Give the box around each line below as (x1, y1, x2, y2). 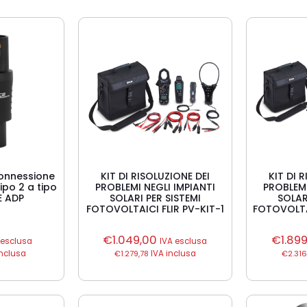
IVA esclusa (160, 236, 208, 247)
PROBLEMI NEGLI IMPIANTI (95, 180, 215, 194)
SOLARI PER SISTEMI (109, 191, 201, 205)
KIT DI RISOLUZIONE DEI (100, 169, 210, 183)
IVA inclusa (148, 248, 196, 259)
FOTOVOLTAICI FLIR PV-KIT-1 (86, 202, 224, 216)
